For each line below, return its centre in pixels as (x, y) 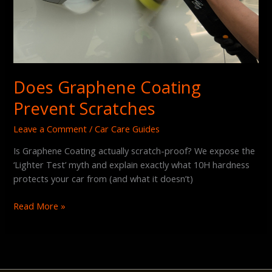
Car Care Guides (127, 128)
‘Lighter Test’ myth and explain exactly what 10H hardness (132, 165)
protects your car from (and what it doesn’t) (104, 179)
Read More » (40, 206)
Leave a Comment (50, 128)
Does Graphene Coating (107, 87)
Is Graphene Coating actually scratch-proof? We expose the (134, 151)
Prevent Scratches (85, 109)
